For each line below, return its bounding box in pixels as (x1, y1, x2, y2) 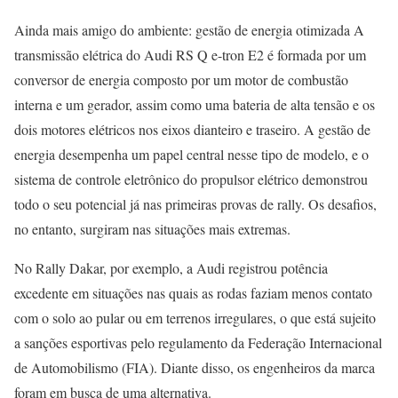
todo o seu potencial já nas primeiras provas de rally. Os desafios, (14, 195, 377, 214)
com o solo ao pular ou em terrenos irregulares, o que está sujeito (14, 308, 376, 328)
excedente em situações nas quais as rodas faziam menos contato (14, 283, 372, 303)
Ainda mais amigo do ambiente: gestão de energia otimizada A (14, 20, 364, 40)
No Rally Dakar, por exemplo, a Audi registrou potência (14, 259, 328, 278)
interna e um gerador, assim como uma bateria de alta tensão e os (14, 95, 375, 115)
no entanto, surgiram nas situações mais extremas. (14, 219, 291, 239)
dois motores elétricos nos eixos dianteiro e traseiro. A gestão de (14, 120, 370, 139)
